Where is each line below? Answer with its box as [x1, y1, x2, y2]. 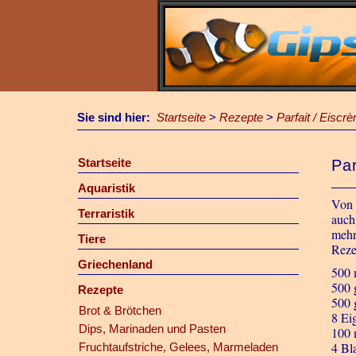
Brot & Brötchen [78, 304, 161, 317]
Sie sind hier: [77, 110, 157, 124]
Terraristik [77, 207, 134, 220]
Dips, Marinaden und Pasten [78, 322, 226, 335]
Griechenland [77, 257, 153, 271]
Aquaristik [77, 181, 135, 195]
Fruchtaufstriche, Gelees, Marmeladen [78, 340, 278, 354]
